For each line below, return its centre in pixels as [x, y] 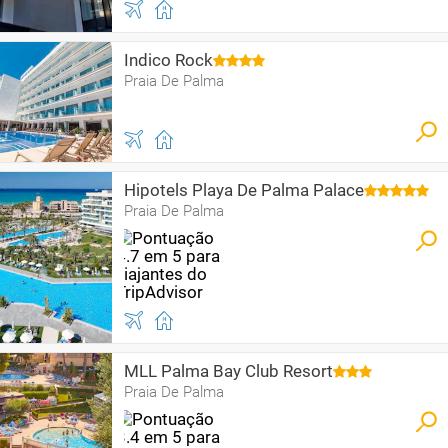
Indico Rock [168, 60]
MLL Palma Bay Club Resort [228, 371]
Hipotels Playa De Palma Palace [244, 190]
